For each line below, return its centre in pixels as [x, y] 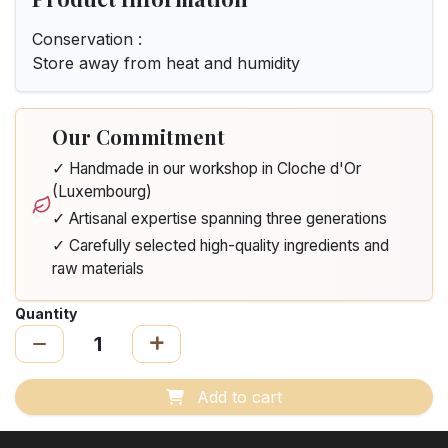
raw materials [98, 268]
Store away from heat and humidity [166, 63]
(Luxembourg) [102, 191]
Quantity [46, 313]
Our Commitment [139, 136]
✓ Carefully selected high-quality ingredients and [221, 245]
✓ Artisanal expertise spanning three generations [220, 218]
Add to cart [237, 397]
